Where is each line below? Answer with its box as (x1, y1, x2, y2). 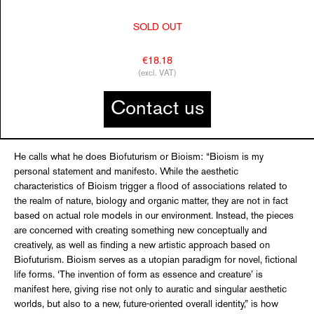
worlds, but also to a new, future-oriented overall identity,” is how (14, 300, 278, 309)
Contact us (111, 100, 204, 118)
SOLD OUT (132, 23, 182, 32)
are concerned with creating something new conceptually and (14, 226, 267, 235)
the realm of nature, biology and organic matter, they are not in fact (14, 197, 288, 206)
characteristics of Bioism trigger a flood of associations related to (14, 182, 287, 191)
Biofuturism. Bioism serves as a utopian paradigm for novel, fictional (14, 256, 297, 265)
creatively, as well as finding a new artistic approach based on (14, 241, 270, 250)
